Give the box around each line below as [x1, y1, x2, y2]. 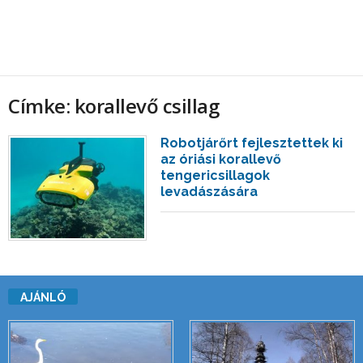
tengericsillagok [160, 168, 271, 183]
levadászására [160, 184, 258, 199]
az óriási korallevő [160, 152, 282, 167]
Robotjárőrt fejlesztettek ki [160, 135, 344, 151]
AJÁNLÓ [20, 291, 66, 305]
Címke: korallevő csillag [8, 92, 220, 119]
